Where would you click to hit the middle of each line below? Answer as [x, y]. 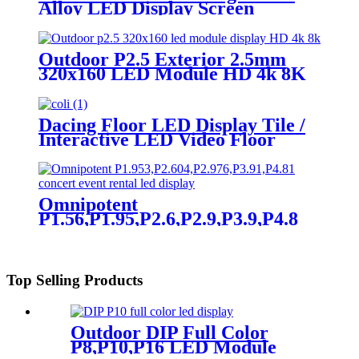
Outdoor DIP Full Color [169, 332]
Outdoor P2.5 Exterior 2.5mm [162, 59]
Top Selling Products [75, 280]
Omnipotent [88, 205]
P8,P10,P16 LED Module [173, 347]
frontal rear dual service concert [172, 234]
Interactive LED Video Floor [157, 139]
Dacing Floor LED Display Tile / [172, 125]
